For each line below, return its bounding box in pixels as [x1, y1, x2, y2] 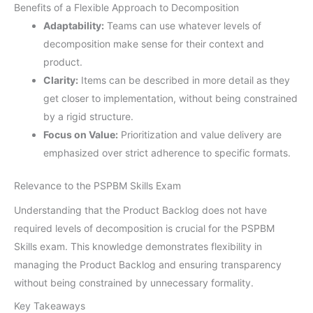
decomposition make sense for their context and [43, 37, 264, 50]
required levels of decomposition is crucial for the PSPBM [14, 222, 275, 235]
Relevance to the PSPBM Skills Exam [14, 179, 181, 191]
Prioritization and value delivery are [118, 128, 282, 140]
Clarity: [43, 73, 78, 86]
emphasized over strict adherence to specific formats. [43, 146, 291, 159]
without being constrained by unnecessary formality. [14, 277, 254, 289]
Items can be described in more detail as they [78, 73, 290, 86]
